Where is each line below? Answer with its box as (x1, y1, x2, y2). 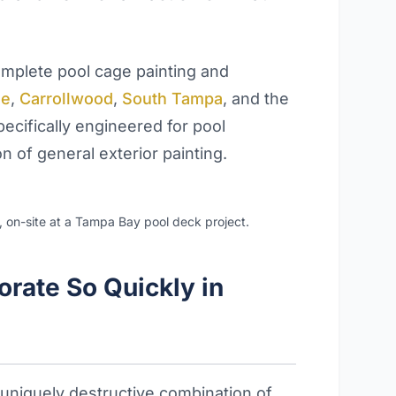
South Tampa (122, 89, 224, 108)
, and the (223, 89, 290, 108)
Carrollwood (19, 89, 114, 108)
